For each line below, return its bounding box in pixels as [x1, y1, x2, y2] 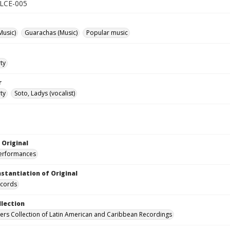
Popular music [86, 28, 128, 37]
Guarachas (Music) [25, 28, 78, 37]
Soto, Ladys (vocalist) [14, 89, 75, 98]
